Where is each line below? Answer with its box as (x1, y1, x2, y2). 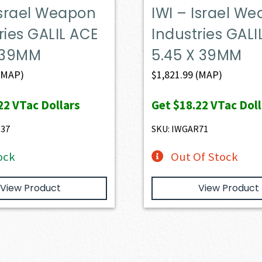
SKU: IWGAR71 (151, 122, 209, 135)
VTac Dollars (9, 96, 80, 113)
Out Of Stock (170, 149, 238, 164)
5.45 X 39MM (151, 45, 242, 65)
